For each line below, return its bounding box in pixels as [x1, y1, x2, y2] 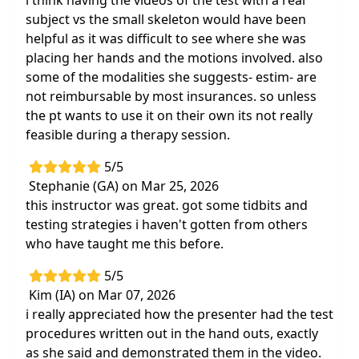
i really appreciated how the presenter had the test [26, 305, 333, 323]
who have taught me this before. [26, 235, 224, 252]
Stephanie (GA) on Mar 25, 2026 [29, 177, 219, 195]
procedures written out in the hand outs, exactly [26, 325, 318, 342]
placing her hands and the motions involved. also [26, 49, 323, 67]
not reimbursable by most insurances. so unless [26, 87, 317, 105]
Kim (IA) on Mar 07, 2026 [29, 286, 175, 304]
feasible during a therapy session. [26, 126, 230, 143]
